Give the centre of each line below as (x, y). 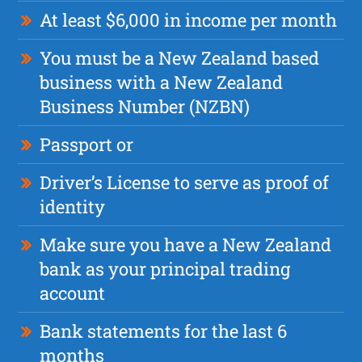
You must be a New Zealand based (180, 57)
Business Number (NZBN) (145, 106)
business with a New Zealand (162, 82)
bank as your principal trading (165, 268)
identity (73, 206)
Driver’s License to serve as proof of (185, 182)
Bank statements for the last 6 (164, 330)
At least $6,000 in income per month (189, 19)
